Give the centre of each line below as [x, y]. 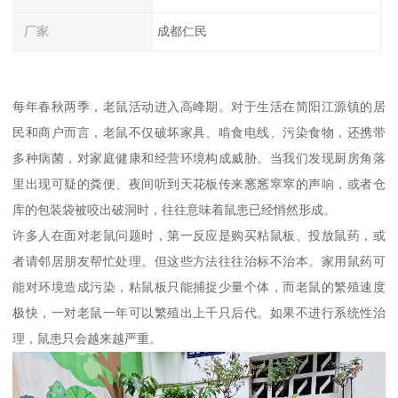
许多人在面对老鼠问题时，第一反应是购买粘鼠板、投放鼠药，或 [199, 235]
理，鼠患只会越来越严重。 [88, 338]
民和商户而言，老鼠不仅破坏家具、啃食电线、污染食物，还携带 [199, 132]
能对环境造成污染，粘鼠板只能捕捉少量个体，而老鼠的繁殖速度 [199, 287]
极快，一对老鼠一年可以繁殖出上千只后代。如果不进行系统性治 [199, 312]
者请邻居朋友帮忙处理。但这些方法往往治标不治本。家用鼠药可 [199, 261]
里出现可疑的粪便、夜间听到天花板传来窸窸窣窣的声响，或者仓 [199, 183]
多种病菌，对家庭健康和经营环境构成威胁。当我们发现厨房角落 [199, 158]
